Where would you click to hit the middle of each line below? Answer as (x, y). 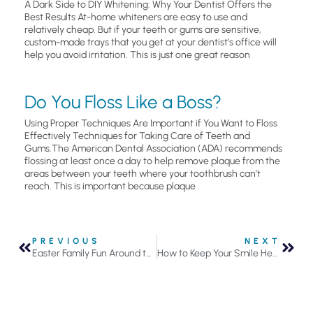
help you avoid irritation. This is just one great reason (137, 55)
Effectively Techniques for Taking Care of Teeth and (137, 136)
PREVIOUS (66, 241)
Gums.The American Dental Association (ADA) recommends (153, 149)
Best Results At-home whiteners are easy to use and (136, 17)
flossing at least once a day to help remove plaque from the (152, 161)
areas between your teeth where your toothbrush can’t (143, 174)
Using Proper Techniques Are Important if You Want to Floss (151, 124)
